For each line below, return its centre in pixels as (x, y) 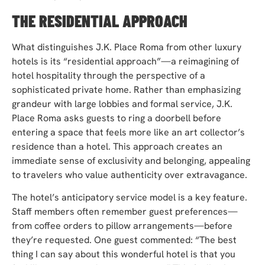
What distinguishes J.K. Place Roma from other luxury (127, 47)
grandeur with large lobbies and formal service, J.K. (122, 104)
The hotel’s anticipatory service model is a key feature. (130, 197)
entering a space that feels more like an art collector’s (128, 132)
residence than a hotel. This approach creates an (117, 146)
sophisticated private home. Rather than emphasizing (126, 89)
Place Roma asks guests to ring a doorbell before (117, 118)
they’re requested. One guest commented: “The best (124, 240)
